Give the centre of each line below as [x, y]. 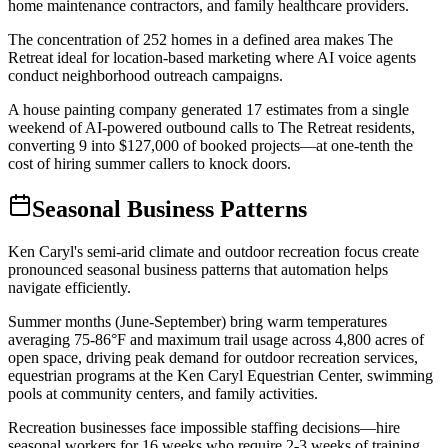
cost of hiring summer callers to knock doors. [149, 164]
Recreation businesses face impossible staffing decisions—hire [204, 427]
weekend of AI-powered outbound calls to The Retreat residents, [211, 128]
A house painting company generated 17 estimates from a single [208, 110]
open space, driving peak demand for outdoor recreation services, [213, 357]
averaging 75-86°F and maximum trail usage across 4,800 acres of [216, 339]
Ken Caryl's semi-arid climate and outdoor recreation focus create [213, 251]
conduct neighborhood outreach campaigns [143, 76]
